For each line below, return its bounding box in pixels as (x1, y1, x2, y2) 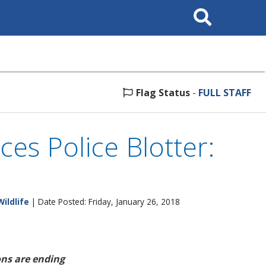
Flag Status (136, 86, 190, 99)
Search (188, 4, 213, 12)
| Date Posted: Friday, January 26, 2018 (29, 196, 180, 207)
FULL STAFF (198, 86, 251, 99)
